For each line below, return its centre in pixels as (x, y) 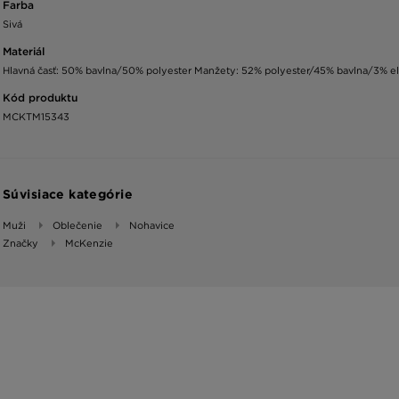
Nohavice (152, 226)
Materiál (24, 52)
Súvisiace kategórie (68, 195)
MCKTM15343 (36, 117)
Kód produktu (40, 98)
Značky (20, 244)
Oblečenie (77, 226)
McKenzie (89, 244)
